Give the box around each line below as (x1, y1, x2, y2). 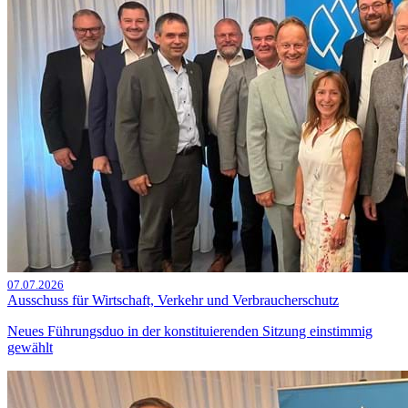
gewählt (7, 340, 53, 356)
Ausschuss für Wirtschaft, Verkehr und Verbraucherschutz (7, 292, 339, 309)
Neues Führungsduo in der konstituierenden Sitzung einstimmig (7, 323, 372, 340)
